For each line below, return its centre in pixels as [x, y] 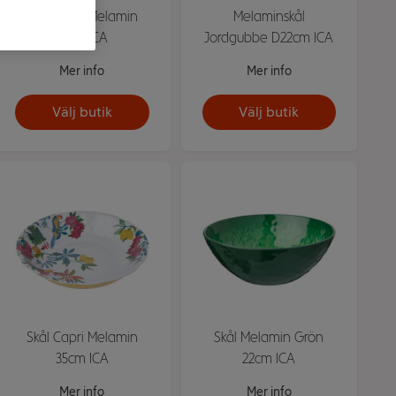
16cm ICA [82, 37]
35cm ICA [82, 358]
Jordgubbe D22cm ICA [269, 37]
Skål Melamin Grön [269, 337]
